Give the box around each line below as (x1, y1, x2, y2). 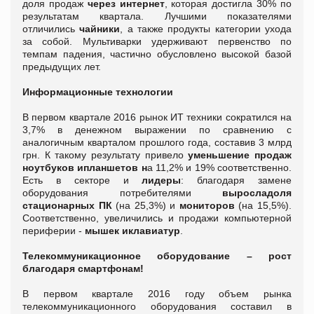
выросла (222, 187, 267, 199)
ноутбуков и (22, 162, 84, 174)
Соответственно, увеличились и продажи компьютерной (22, 212, 292, 224)
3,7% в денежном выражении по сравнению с (22, 124, 292, 136)
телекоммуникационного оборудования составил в (22, 301, 292, 313)
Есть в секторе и (22, 175, 142, 186)
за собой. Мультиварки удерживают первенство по (22, 36, 292, 48)
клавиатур (128, 225, 180, 237)
